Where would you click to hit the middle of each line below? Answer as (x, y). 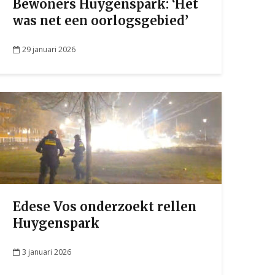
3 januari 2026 (47, 252)
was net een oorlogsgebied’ (101, 21)
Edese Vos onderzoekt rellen (105, 207)
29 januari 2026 (49, 49)
